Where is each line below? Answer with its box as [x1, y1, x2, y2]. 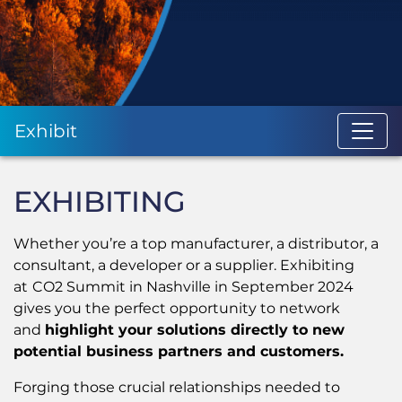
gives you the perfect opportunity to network [13, 299, 340, 317]
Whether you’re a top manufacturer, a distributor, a [13, 234, 379, 252]
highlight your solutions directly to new [45, 320, 345, 338]
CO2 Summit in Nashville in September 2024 [32, 277, 354, 295]
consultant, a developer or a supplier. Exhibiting [13, 256, 354, 274]
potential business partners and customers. [13, 342, 344, 360]
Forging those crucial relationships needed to [13, 378, 340, 396]
